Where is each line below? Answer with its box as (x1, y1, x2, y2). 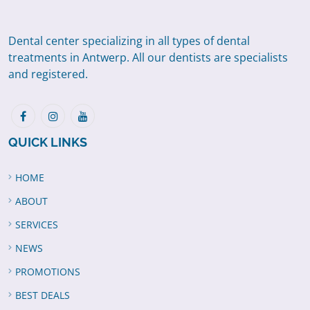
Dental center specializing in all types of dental (8, 33, 250, 48)
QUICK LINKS (8, 135, 87, 150)
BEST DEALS (15, 289, 70, 302)
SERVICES (15, 218, 58, 232)
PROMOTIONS (15, 265, 80, 279)
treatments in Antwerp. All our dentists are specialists (8, 49, 288, 65)
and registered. (8, 66, 88, 82)
